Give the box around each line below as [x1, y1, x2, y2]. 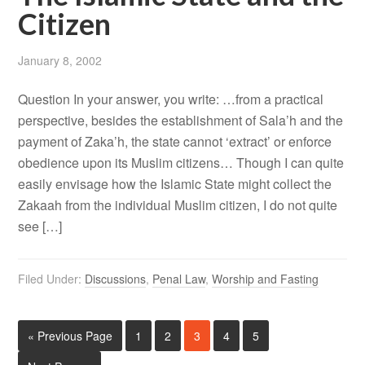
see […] [18, 217, 63, 236]
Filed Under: [18, 270, 86, 288]
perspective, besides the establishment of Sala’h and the [18, 111, 344, 130]
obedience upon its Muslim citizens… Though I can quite [18, 153, 345, 173]
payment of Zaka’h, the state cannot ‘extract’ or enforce [18, 132, 332, 152]
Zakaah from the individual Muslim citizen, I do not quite [18, 196, 338, 215]
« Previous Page [28, 328, 113, 345]
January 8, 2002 [18, 52, 103, 69]
